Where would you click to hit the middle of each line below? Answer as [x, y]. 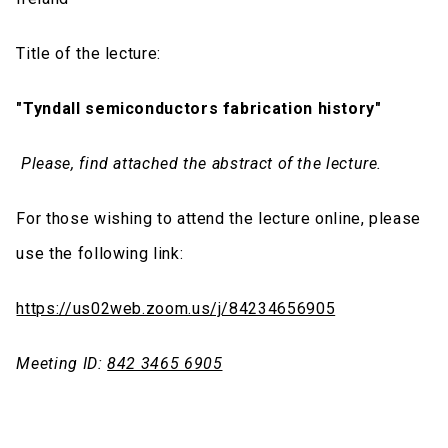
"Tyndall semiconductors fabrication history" [199, 108]
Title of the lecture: [93, 53]
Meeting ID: [62, 363]
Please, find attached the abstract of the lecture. [202, 163]
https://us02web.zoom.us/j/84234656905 [176, 308]
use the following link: [100, 253]
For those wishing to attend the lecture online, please [219, 218]
